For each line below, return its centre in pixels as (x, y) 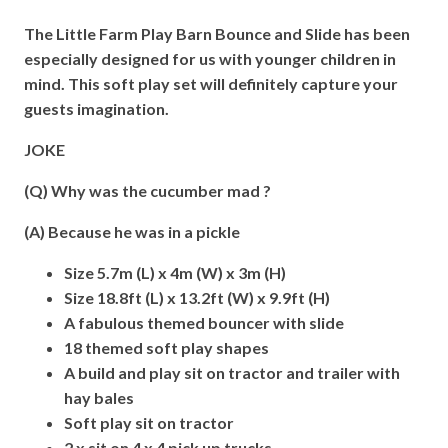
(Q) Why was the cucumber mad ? (147, 190)
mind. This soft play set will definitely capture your (211, 83)
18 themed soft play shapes (166, 347)
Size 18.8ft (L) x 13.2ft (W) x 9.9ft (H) (197, 297)
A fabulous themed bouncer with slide (204, 322)
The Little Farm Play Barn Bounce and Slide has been (217, 33)
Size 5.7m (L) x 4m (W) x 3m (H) (175, 272)
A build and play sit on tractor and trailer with (232, 372)
